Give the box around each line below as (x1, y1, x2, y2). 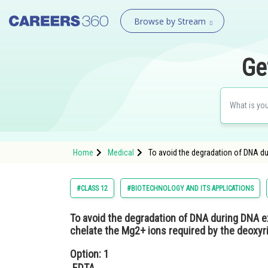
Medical (108, 148, 134, 157)
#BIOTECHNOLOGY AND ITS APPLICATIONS (127, 184, 254, 193)
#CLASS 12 (77, 184, 108, 193)
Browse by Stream (133, 16, 206, 27)
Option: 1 (70, 248, 109, 260)
